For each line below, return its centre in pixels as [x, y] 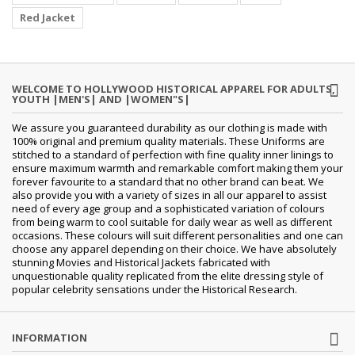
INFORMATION [50, 337]
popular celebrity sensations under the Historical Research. [156, 289]
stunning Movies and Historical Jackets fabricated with [141, 262]
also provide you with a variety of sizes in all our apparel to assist [169, 195]
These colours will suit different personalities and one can [204, 235]
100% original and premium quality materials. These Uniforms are [168, 141]
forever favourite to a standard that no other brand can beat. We [168, 181]
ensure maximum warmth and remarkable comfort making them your [177, 168]
